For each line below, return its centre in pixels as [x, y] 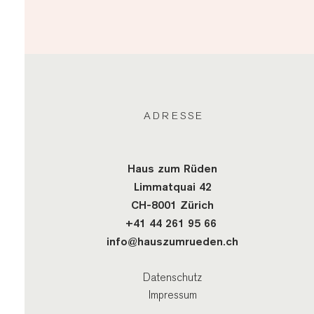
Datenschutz [173, 278]
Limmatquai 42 [172, 187]
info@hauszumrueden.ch [173, 241]
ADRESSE [173, 116]
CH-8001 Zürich [173, 205]
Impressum [172, 295]
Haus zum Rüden [173, 169]
